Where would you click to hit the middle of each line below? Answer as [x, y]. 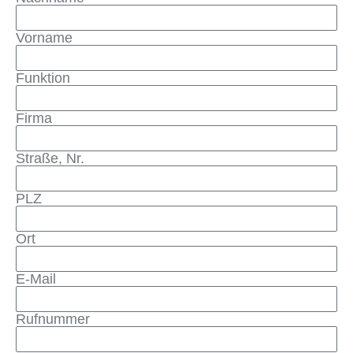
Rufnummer [53, 320]
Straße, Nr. [50, 159]
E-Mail [36, 279]
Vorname [44, 38]
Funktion [43, 78]
